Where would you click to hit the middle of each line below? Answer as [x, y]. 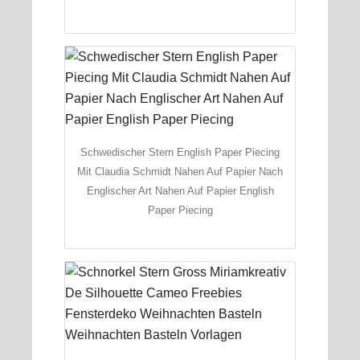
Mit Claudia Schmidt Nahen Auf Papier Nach [180, 171]
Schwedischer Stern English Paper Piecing [180, 152]
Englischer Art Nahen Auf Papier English [180, 190]
